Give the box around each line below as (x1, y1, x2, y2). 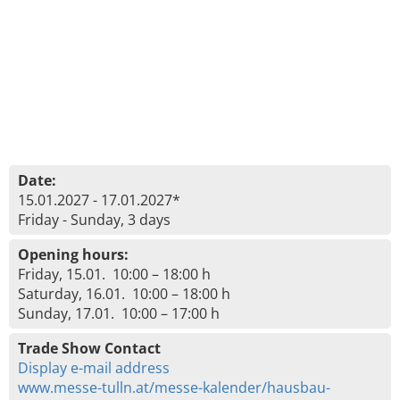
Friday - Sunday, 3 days (18, 210, 171, 229)
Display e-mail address (18, 358, 170, 378)
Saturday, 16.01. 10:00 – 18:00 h (18, 284, 230, 304)
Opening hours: (18, 245, 129, 264)
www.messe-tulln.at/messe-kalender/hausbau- (18, 378, 330, 397)
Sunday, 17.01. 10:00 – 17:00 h (18, 304, 220, 323)
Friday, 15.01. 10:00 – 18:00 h (18, 264, 211, 284)
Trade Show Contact (18, 338, 161, 358)
